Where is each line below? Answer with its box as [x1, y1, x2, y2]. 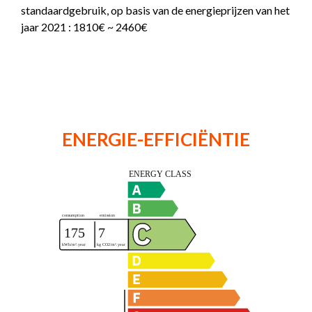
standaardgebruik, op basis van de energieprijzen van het [21, 3, 290, 17]
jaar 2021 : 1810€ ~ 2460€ [21, 19, 148, 33]
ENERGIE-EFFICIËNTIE [62, 127, 250, 150]
